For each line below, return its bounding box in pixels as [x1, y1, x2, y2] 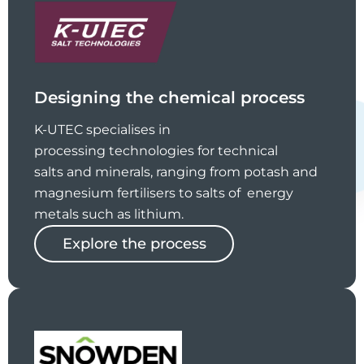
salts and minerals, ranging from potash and [34, 163, 318, 180]
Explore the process [63, 234, 206, 253]
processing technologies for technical [34, 142, 278, 158]
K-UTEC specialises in [34, 121, 171, 137]
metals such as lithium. [34, 206, 184, 222]
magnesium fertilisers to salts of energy [34, 184, 293, 201]
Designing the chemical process [34, 87, 305, 107]
